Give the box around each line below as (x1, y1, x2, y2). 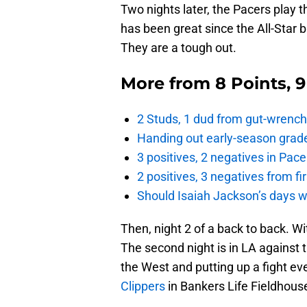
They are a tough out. (121, 40, 236, 56)
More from (121, 73, 215, 94)
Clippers (121, 279, 165, 294)
